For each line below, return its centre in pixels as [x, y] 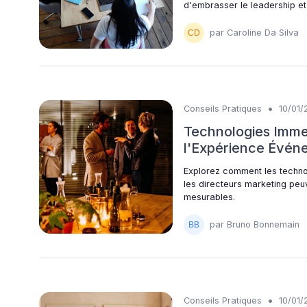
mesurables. [209, 197]
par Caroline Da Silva [254, 33]
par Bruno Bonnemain [255, 225]
